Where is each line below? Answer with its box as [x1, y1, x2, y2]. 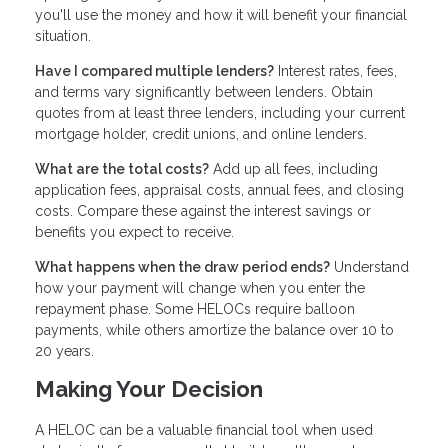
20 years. [35, 343, 94, 360]
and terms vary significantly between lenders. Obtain [35, 84, 373, 101]
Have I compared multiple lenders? [35, 63, 274, 80]
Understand [330, 259, 409, 276]
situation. [35, 28, 91, 45]
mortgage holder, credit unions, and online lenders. [35, 126, 367, 143]
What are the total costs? [35, 161, 209, 178]
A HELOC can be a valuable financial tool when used [35, 422, 373, 439]
